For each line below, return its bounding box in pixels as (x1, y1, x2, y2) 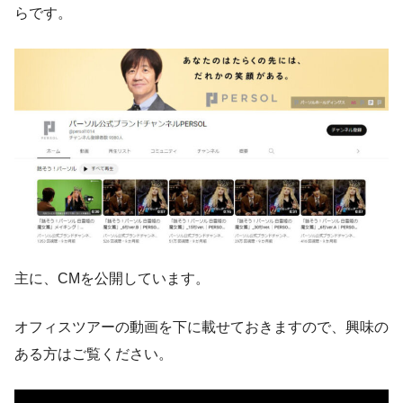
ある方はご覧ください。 (14, 345, 173, 362)
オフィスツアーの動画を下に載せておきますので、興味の (14, 318, 389, 335)
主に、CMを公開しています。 (14, 270, 210, 286)
